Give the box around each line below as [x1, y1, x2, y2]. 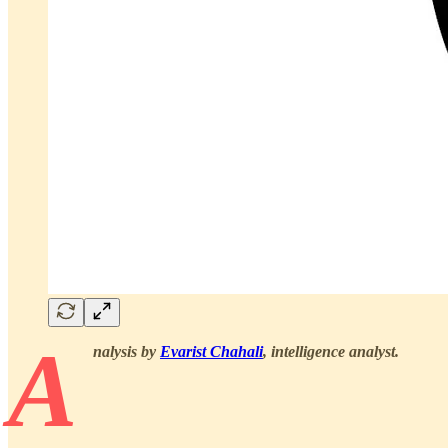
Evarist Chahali [160, 342, 263, 360]
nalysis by [93, 342, 160, 360]
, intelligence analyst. [263, 342, 399, 360]
